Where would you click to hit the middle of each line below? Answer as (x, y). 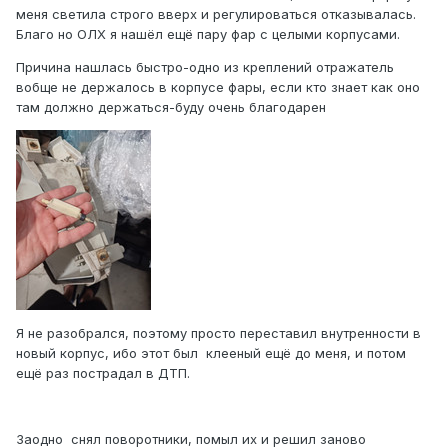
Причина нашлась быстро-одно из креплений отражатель (205, 67)
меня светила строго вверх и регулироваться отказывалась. (216, 14)
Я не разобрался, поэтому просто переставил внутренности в (218, 333)
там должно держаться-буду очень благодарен (173, 107)
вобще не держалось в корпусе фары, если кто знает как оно (218, 87)
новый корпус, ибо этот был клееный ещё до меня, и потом (211, 353)
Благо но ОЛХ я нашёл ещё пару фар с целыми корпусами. (208, 34)
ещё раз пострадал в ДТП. (103, 373)
